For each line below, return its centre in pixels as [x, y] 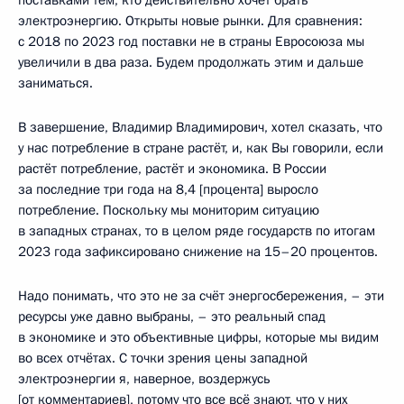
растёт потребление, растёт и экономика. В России [172, 168]
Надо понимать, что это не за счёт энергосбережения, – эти [201, 295]
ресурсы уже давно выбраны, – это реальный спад [172, 316]
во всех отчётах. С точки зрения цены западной [163, 358]
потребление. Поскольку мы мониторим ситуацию [169, 210]
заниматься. [55, 83]
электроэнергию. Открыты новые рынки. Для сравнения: [190, 20]
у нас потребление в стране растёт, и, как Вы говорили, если [201, 147]
